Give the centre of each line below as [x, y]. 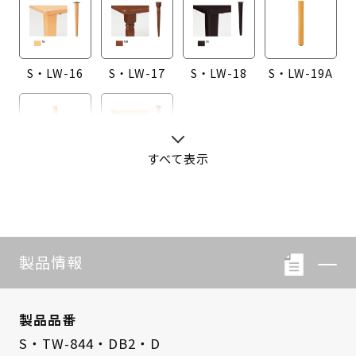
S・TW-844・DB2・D [89, 343]
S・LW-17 [137, 73]
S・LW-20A [55, 178]
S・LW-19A [301, 73]
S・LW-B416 [137, 178]
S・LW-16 [55, 73]
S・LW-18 [219, 73]
